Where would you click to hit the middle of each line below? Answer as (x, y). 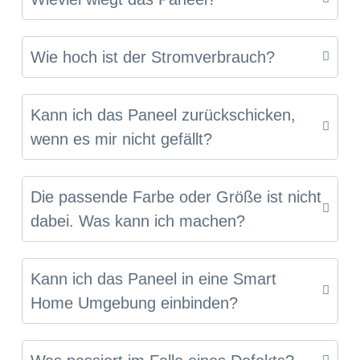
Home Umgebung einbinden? (134, 303)
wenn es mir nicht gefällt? (121, 139)
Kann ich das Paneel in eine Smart (153, 278)
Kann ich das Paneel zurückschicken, (163, 115)
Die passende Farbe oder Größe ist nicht (176, 196)
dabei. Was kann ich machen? (137, 221)
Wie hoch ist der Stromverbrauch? (152, 57)
